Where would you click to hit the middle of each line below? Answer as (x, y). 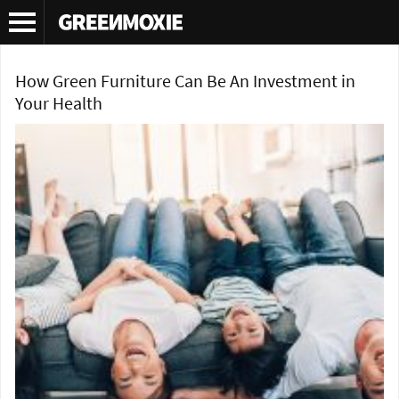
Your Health (59, 104)
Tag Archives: (56, 26)
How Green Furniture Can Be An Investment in (185, 81)
